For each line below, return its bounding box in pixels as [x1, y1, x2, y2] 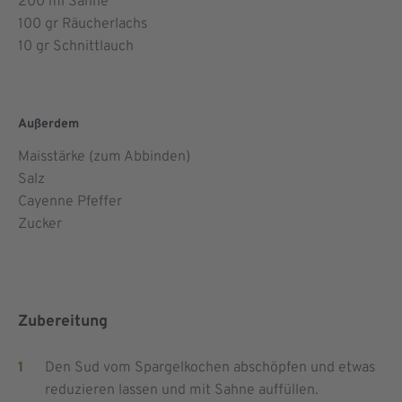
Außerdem [18, 116, 79, 132]
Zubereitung [18, 312, 108, 333]
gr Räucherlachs [41, 14, 147, 33]
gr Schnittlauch [32, 37, 134, 56]
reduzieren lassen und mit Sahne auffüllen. [45, 381, 319, 400]
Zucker [18, 214, 62, 233]
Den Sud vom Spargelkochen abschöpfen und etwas [45, 359, 375, 378]
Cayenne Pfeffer [18, 192, 122, 211]
